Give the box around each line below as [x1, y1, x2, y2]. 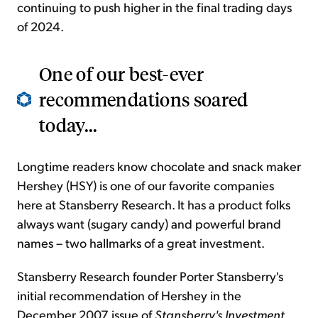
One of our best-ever [39, 62, 204, 86]
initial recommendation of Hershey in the [17, 287, 241, 304]
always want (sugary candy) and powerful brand [17, 215, 281, 232]
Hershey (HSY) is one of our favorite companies [17, 177, 274, 194]
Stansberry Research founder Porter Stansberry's [17, 268, 283, 285]
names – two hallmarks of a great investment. [17, 234, 265, 251]
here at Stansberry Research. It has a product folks [17, 196, 290, 213]
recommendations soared [39, 87, 248, 111]
